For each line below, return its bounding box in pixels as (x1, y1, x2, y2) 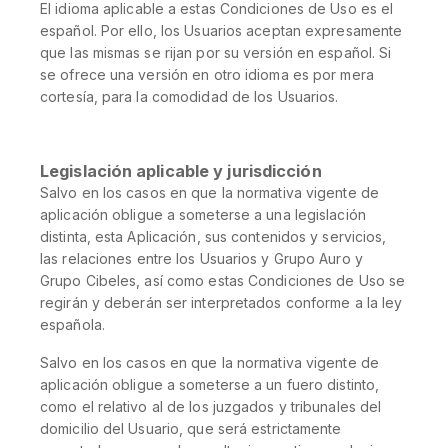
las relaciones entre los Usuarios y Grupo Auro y (40, 250, 363, 267)
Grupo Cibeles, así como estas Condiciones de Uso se (40, 272, 406, 289)
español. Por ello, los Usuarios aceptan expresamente (40, 22, 403, 39)
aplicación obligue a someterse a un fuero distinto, (40, 376, 380, 393)
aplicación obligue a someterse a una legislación (40, 206, 366, 223)
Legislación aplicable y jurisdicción (40, 161, 322, 181)
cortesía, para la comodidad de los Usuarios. (40, 88, 339, 105)
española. (40, 316, 105, 333)
